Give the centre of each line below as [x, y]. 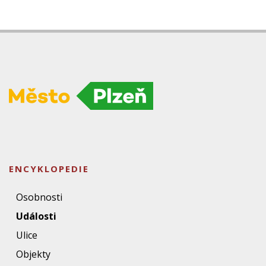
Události [36, 216]
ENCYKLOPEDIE [49, 169]
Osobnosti [39, 197]
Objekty [33, 254]
